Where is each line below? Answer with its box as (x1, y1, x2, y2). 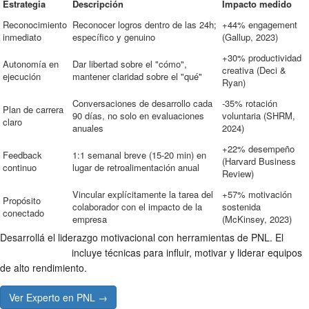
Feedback (3, 148, 42, 161)
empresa (72, 212, 107, 226)
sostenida (222, 200, 261, 213)
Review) (222, 167, 254, 180)
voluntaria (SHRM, (222, 109, 295, 122)
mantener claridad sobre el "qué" (72, 70, 202, 83)
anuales (72, 121, 103, 134)
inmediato (3, 30, 41, 43)
